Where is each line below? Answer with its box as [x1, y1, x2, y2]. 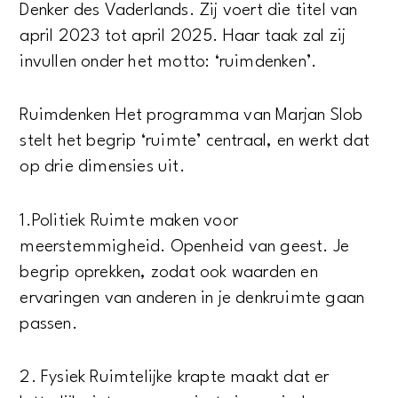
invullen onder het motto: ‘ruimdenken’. [20, 52, 322, 71]
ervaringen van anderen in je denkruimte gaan [20, 289, 365, 307]
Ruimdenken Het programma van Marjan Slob [20, 107, 363, 125]
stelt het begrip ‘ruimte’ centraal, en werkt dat [20, 132, 370, 151]
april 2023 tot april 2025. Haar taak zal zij [20, 27, 346, 45]
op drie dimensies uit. [20, 158, 190, 177]
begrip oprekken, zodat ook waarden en [20, 263, 318, 282]
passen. [20, 314, 83, 333]
